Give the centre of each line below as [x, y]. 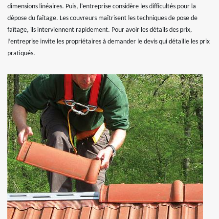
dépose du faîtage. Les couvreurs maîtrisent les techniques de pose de [102, 18]
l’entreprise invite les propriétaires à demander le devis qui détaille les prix [109, 42]
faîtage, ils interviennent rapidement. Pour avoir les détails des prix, [100, 30]
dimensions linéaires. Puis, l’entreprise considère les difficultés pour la [102, 6]
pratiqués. [21, 53]
